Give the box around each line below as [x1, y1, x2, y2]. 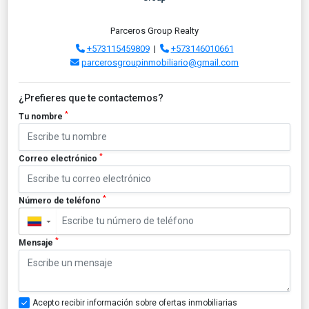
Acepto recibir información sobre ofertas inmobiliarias [32, 297, 237, 308]
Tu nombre [19, 111, 65, 121]
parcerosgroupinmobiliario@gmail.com [81, 57, 239, 68]
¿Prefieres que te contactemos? [19, 92, 163, 103]
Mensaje [19, 237, 55, 248]
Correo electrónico [19, 153, 99, 163]
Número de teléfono [19, 195, 103, 206]
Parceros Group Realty [110, 25, 199, 36]
